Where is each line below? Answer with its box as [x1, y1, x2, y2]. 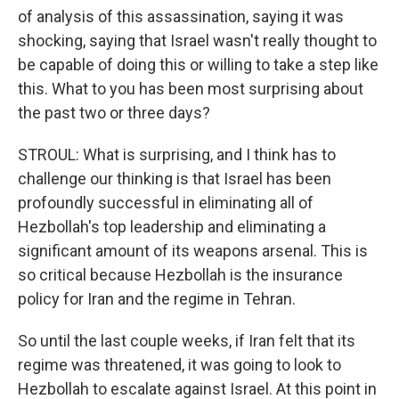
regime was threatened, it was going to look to [18, 355, 341, 374]
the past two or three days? [18, 103, 210, 122]
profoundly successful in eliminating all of [18, 193, 313, 212]
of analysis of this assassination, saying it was [18, 7, 344, 26]
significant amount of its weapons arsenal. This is [18, 241, 368, 260]
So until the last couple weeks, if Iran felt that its [18, 331, 355, 350]
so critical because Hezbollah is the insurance [18, 265, 343, 284]
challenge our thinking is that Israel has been [18, 169, 331, 188]
